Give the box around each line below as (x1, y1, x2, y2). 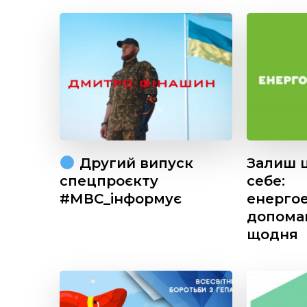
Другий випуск (75, 155, 193, 172)
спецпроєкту (60, 173, 158, 190)
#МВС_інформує (60, 191, 182, 208)
